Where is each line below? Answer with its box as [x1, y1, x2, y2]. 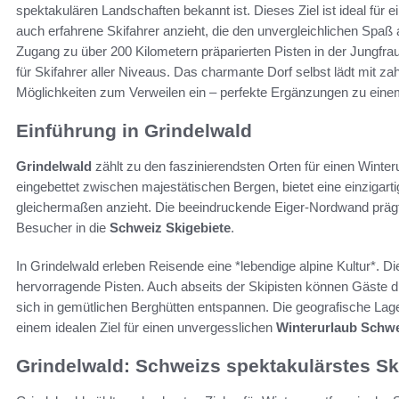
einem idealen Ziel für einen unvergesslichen [16, 319, 276, 335]
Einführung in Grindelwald [16, 119, 252, 141]
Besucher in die [16, 219, 110, 235]
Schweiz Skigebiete [110, 219, 231, 235]
